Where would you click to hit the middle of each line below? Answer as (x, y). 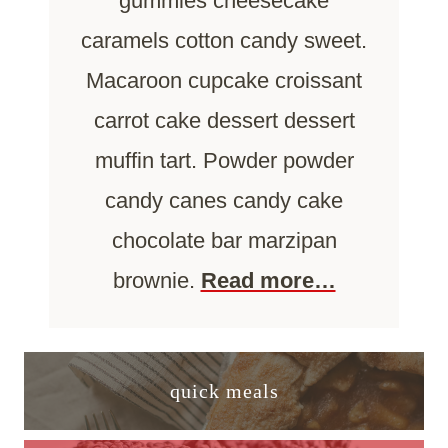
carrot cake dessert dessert (224, 120)
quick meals (224, 390)
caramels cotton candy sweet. (224, 40)
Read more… (268, 280)
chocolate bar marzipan (224, 240)
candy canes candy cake (224, 200)
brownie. (156, 280)
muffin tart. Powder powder (224, 160)
